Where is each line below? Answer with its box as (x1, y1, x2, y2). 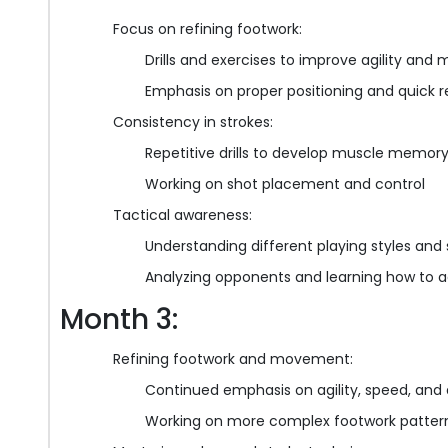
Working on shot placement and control (145, 174, 425, 195)
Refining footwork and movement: (113, 349, 353, 370)
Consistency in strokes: (113, 112, 273, 133)
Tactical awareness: (113, 205, 252, 226)
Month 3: (60, 300, 178, 340)
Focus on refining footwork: (113, 19, 302, 40)
